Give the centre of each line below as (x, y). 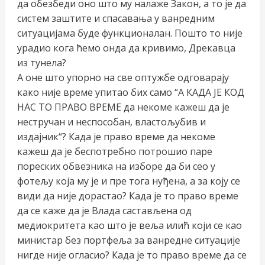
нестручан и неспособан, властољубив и (111, 122)
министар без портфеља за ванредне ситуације (128, 240)
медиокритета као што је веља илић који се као (129, 225)
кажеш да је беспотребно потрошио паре (114, 151)
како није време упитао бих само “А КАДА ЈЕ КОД (130, 92)
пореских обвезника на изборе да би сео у (116, 166)
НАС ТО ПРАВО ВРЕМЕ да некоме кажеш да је (123, 107)
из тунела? (41, 62)
